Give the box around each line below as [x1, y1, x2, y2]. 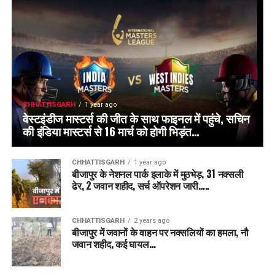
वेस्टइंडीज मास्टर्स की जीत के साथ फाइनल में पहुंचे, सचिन [23, 109, 250, 128]
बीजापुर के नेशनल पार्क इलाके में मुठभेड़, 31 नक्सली [72, 166, 244, 182]
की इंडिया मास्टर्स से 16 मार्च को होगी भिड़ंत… [23, 122, 199, 141]
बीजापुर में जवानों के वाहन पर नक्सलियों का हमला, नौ [72, 225, 249, 240]
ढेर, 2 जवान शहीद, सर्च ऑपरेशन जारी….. [72, 178, 210, 193]
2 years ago [134, 217, 170, 225]
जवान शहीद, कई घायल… [72, 236, 156, 252]
